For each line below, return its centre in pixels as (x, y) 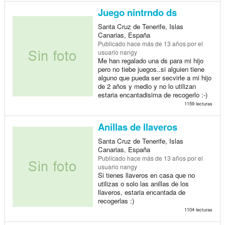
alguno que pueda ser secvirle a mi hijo (154, 77)
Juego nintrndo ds (137, 12)
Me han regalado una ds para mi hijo (150, 60)
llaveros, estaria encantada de (141, 192)
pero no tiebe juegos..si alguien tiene (151, 69)
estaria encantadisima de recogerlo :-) (152, 94)
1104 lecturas (198, 209)
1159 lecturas (198, 103)
